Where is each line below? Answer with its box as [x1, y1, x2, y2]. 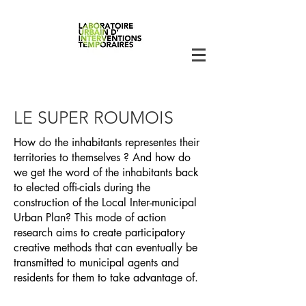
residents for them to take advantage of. [14, 270, 198, 285]
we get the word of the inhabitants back [14, 165, 199, 180]
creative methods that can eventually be [14, 240, 197, 255]
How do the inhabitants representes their [14, 135, 199, 150]
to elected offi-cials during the [14, 180, 150, 195]
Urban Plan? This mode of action [14, 210, 166, 225]
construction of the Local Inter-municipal [14, 195, 197, 210]
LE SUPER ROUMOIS [14, 107, 173, 128]
